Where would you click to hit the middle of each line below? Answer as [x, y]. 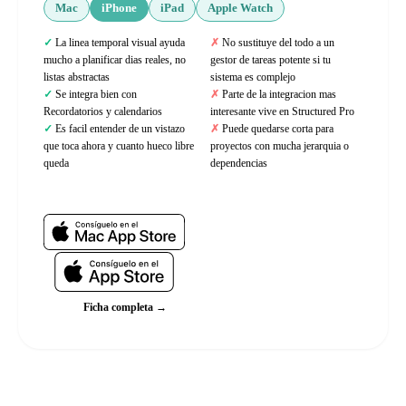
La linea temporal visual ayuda [120, 43]
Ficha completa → [125, 307]
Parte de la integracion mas [279, 94]
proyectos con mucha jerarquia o [280, 146]
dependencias [239, 163]
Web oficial [109, 192]
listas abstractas [77, 77]
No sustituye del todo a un [278, 43]
